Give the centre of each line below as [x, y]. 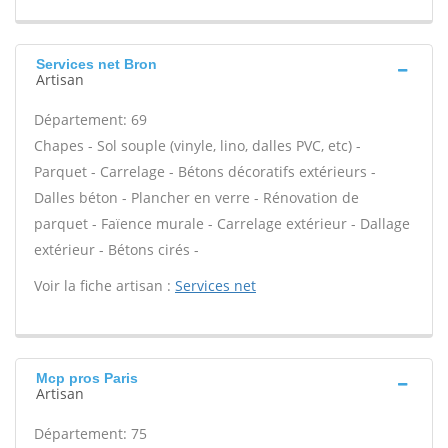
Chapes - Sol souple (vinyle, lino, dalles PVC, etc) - [197, 145]
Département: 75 [90, 433]
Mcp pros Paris [87, 378]
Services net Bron [96, 64]
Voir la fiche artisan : [104, 285]
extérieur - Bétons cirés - [116, 249]
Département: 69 [90, 119]
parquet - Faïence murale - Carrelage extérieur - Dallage [222, 223]
